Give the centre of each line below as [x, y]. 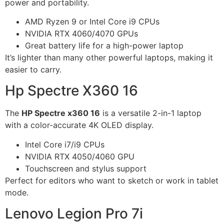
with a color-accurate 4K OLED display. [79, 125]
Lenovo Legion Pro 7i [74, 214]
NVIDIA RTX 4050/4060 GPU [80, 156]
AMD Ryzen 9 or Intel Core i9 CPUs [92, 22]
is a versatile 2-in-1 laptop [151, 113]
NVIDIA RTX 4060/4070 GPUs [81, 34]
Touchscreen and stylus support [86, 168]
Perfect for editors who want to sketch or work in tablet [112, 180]
